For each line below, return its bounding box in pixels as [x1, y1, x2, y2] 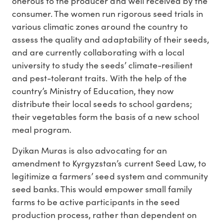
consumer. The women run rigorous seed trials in [12, 7, 203, 20]
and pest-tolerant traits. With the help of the [12, 72, 187, 84]
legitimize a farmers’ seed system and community [12, 170, 208, 182]
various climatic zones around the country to [12, 20, 188, 33]
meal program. [12, 123, 72, 136]
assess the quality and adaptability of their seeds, [12, 33, 210, 46]
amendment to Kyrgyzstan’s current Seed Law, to [12, 157, 206, 169]
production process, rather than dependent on [12, 209, 197, 221]
